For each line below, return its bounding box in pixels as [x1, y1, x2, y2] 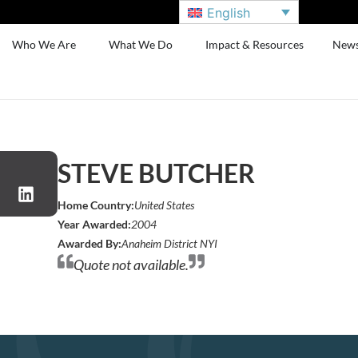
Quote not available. [74, 256, 189, 273]
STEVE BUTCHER [58, 157, 256, 189]
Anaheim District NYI [121, 237, 218, 250]
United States [134, 198, 195, 212]
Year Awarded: [58, 217, 132, 231]
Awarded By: [58, 237, 122, 250]
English [207, 4, 251, 21]
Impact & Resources [205, 38, 304, 51]
